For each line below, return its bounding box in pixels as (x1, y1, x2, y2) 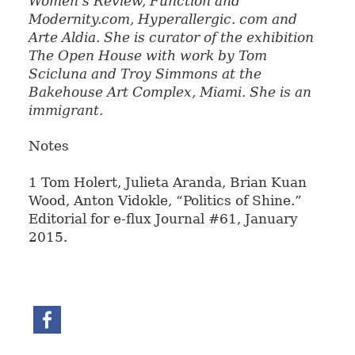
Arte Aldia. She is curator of (28, 29, 216, 46)
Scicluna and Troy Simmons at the (28, 66, 261, 82)
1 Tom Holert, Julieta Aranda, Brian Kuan (28, 174, 307, 190)
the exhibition (216, 29, 314, 46)
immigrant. (28, 102, 103, 119)
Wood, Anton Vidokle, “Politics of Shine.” (28, 192, 302, 208)
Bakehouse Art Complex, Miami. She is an (28, 84, 311, 101)
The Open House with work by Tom (28, 48, 267, 64)
